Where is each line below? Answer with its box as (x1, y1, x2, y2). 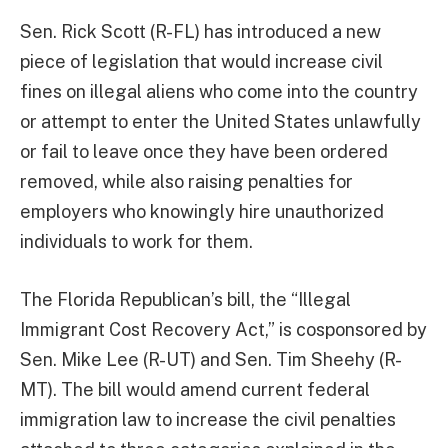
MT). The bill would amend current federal (20, 378, 370, 400)
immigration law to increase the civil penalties (20, 408, 396, 430)
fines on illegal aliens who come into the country (20, 81, 418, 102)
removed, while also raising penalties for (20, 171, 353, 192)
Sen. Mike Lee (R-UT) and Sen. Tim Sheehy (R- (20, 348, 402, 370)
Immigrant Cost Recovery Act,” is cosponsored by (20, 318, 427, 340)
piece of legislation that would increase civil (20, 51, 383, 72)
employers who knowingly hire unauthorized (20, 201, 384, 222)
